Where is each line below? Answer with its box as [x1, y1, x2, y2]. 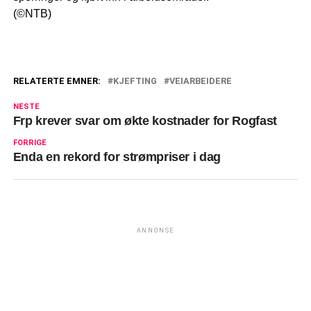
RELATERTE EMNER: [12, 76, 101, 87]
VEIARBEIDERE [169, 76, 232, 87]
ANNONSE [136, 227, 175, 235]
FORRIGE [12, 138, 47, 148]
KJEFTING [112, 76, 157, 87]
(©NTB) [12, 8, 51, 20]
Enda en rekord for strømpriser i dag [12, 150, 221, 165]
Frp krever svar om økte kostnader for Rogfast [12, 114, 277, 128]
